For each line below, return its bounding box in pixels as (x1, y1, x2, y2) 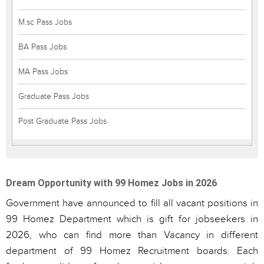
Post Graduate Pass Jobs (18, 116, 107, 126)
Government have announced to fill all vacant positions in (6, 197, 258, 209)
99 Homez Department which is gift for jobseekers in (6, 213, 258, 225)
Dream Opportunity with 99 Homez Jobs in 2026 (6, 177, 217, 189)
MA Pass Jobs (18, 67, 68, 77)
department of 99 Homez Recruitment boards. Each (6, 245, 258, 257)
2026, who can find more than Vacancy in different (6, 229, 258, 241)
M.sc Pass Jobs (18, 17, 72, 27)
